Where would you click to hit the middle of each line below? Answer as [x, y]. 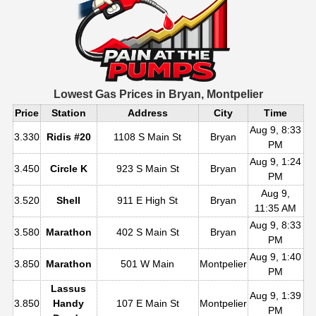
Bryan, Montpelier [214, 94]
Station [68, 113]
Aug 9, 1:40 [275, 256]
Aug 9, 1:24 [275, 161]
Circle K [68, 168]
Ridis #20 [68, 136]
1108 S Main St [147, 136]
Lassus [68, 288]
